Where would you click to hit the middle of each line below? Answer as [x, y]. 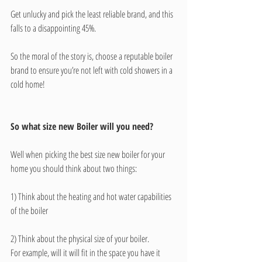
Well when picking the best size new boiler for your [89, 155]
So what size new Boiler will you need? [82, 127]
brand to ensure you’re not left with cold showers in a [92, 70]
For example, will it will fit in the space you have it [86, 253]
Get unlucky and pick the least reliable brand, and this [93, 14]
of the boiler [32, 211]
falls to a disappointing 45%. [54, 28]
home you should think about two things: [76, 169]
